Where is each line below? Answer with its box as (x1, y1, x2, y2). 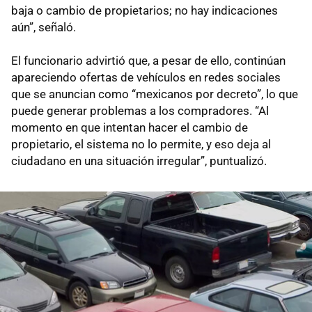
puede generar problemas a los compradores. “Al (11, 104, 269, 118)
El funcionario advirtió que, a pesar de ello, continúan (11, 54, 286, 68)
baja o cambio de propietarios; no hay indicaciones (11, 3, 278, 18)
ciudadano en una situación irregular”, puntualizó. (11, 154, 267, 169)
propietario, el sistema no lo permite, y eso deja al (11, 137, 271, 152)
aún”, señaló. (11, 20, 76, 35)
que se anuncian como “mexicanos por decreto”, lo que (11, 87, 298, 102)
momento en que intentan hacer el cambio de (11, 120, 248, 135)
